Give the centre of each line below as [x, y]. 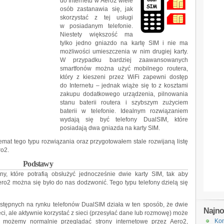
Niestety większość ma [96, 34]
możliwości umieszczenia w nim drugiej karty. [124, 51]
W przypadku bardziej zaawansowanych [124, 60]
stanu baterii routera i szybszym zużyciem [124, 102]
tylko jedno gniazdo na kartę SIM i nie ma [124, 43]
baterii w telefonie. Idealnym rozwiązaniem [124, 111]
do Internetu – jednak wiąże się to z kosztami [124, 85]
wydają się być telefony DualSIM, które [124, 119]
